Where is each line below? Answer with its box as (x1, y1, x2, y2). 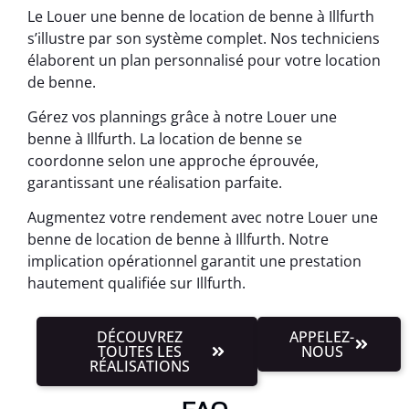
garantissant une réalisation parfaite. (27, 172, 282, 193)
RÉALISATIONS (89, 355, 191, 376)
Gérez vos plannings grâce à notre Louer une (27, 106, 337, 127)
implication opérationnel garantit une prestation (27, 251, 362, 272)
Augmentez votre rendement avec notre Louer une (27, 207, 378, 228)
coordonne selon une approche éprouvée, (27, 150, 319, 171)
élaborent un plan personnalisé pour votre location (27, 49, 381, 70)
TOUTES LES (98, 341, 183, 362)
